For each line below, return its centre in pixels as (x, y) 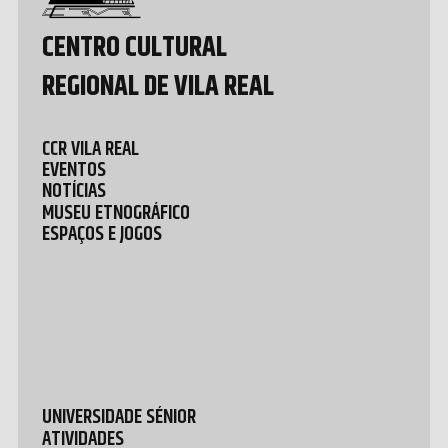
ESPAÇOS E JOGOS (101, 233)
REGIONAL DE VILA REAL (157, 85)
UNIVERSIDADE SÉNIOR (118, 417)
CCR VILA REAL (90, 148)
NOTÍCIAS (73, 191)
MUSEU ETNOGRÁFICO (115, 212)
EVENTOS (73, 170)
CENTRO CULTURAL (134, 46)
